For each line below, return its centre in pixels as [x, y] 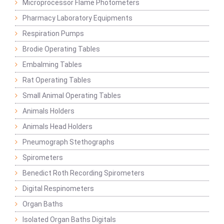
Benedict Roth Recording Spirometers [83, 173]
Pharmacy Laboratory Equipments [77, 18]
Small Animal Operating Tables [72, 96]
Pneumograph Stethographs [68, 142]
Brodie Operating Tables [61, 49]
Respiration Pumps [53, 34]
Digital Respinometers [58, 189]
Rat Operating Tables [57, 80]
